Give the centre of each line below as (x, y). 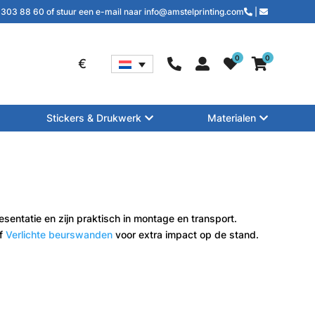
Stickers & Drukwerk (94, 118)
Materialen (231, 118)
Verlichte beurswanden (59, 234)
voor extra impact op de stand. (186, 234)
